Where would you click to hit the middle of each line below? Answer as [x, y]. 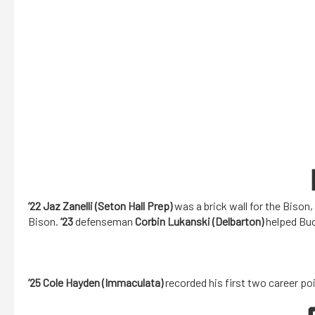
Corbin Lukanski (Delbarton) [199, 221]
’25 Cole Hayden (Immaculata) [96, 283]
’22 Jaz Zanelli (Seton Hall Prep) [100, 206]
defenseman [105, 221]
